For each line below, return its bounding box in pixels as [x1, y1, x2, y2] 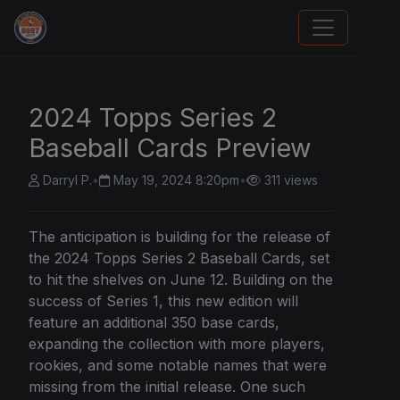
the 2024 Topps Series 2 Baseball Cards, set [29, 249, 329, 267]
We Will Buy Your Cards [14, 29, 215, 52]
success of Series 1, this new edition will [29, 292, 298, 310]
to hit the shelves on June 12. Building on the [29, 271, 333, 288]
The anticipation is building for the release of [29, 228, 330, 246]
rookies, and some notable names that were [29, 356, 327, 374]
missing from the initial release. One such [29, 378, 305, 396]
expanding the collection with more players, [29, 335, 325, 353]
